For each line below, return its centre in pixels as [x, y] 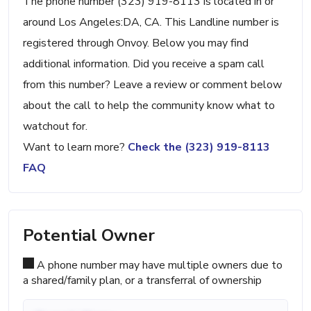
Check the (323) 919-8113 [199, 148]
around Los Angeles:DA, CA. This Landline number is [151, 23]
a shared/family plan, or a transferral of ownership [142, 281]
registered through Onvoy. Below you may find [136, 43]
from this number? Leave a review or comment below [152, 85]
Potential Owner [89, 236]
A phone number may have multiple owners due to [158, 266]
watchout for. [55, 127]
